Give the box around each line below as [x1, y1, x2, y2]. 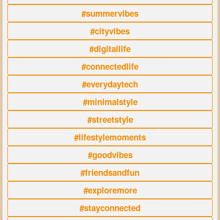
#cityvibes [90, 25, 130, 37]
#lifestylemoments [74, 131, 146, 143]
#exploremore [83, 184, 137, 196]
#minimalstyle [82, 96, 137, 108]
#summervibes [82, 7, 138, 20]
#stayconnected [80, 202, 140, 214]
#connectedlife [82, 60, 138, 73]
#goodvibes [87, 149, 133, 161]
